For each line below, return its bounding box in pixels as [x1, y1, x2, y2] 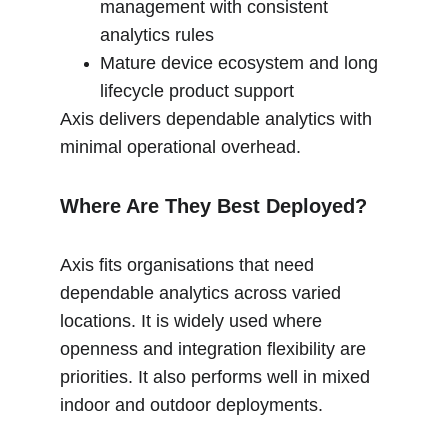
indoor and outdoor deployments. [60, 395, 323, 415]
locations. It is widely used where [60, 311, 327, 331]
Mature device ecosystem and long [100, 53, 383, 73]
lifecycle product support [100, 81, 294, 101]
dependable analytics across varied [60, 283, 346, 303]
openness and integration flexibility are [60, 339, 371, 359]
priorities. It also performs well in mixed [60, 367, 375, 387]
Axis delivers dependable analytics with [60, 109, 377, 129]
